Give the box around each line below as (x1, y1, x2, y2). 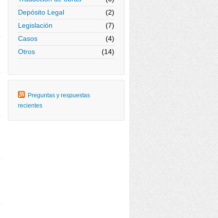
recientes (18, 102, 42, 109)
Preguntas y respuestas (28, 92, 90, 99)
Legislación (18, 21, 53, 29)
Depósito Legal (18, 8, 64, 16)
